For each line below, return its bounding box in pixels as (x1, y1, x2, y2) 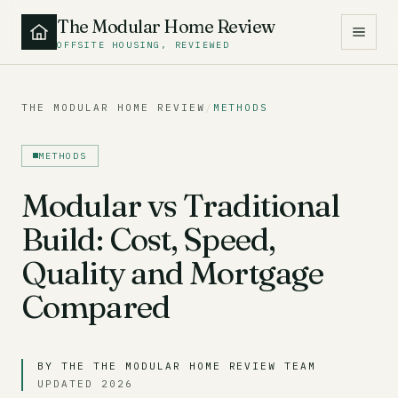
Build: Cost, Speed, (21, 219, 275, 259)
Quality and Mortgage (21, 252, 324, 292)
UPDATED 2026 (37, 377, 133, 390)
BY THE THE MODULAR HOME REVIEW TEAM (37, 359, 317, 372)
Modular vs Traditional (21, 185, 340, 225)
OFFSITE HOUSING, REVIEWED (57, 39, 230, 51)
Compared (21, 286, 170, 326)
